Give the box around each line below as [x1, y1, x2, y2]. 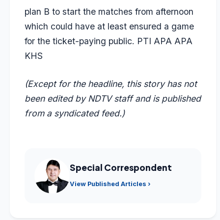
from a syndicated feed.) [25, 108, 125, 118]
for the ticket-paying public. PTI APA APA [25, 36, 192, 47]
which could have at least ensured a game [25, 21, 194, 32]
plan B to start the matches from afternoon [25, 6, 193, 17]
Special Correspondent [70, 162, 172, 173]
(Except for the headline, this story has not [25, 78, 197, 89]
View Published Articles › [70, 180, 151, 188]
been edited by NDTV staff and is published [25, 93, 201, 104]
